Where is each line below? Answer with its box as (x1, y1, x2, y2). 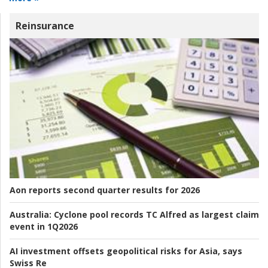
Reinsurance (16, 19, 74, 32)
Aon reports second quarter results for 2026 (10, 184, 200, 196)
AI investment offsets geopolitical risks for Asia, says (10, 245, 242, 257)
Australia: (10, 209, 51, 221)
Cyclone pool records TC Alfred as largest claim (51, 209, 259, 221)
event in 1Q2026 (10, 221, 78, 233)
